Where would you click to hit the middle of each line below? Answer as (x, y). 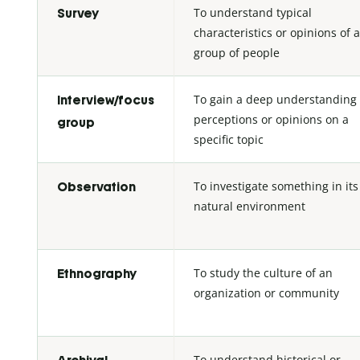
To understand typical (253, 12)
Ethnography (97, 273)
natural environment (250, 206)
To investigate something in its (276, 186)
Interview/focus (106, 100)
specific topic (229, 139)
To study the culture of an (263, 272)
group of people (237, 52)
